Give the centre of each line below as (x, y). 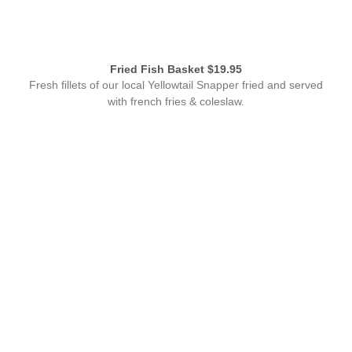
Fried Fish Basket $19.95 (176, 69)
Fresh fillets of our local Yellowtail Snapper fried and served (176, 85)
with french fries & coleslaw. (176, 101)
